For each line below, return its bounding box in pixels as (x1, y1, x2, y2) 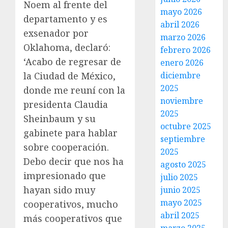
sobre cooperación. (23, 141, 109, 154)
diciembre (160, 70, 201, 81)
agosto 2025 (160, 159, 207, 170)
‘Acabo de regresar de (23, 55, 121, 68)
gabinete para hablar (23, 127, 118, 139)
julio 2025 (160, 172, 198, 183)
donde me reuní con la (23, 84, 125, 97)
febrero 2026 (160, 44, 211, 55)
